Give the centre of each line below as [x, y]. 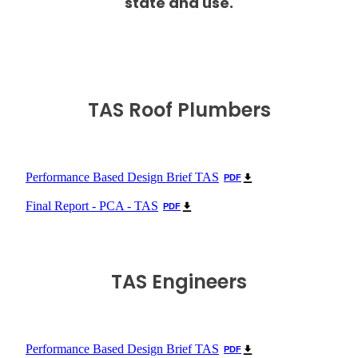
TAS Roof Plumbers [179, 112]
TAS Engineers [179, 284]
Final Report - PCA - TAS [92, 206]
